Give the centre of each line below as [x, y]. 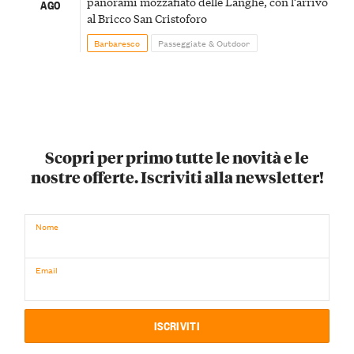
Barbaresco [117, 43]
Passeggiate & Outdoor [204, 43]
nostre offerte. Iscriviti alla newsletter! [177, 177]
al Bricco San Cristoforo [147, 19]
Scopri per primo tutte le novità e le [177, 157]
